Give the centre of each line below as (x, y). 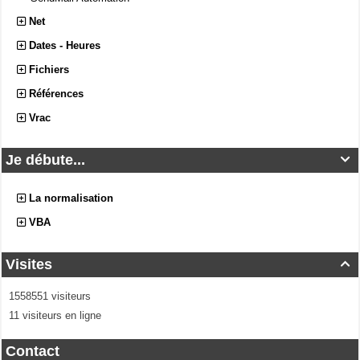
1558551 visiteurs (48, 297)
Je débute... (45, 160)
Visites (29, 265)
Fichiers (49, 70)
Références (56, 94)
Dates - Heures (65, 46)
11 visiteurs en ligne (53, 316)
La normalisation (71, 198)
